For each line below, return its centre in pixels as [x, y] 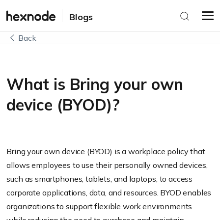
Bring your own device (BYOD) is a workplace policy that [106, 151]
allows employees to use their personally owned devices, [107, 165]
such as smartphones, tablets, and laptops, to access [100, 179]
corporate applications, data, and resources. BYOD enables [109, 192]
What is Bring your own [95, 84]
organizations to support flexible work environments [99, 206]
